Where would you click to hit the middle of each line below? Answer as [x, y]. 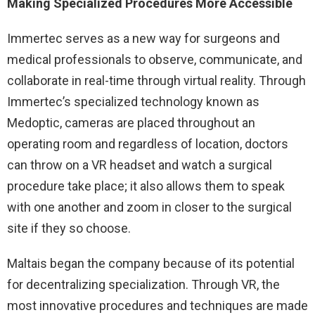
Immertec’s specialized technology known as [133, 102]
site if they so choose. [69, 229]
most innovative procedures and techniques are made [157, 306]
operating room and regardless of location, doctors [148, 144]
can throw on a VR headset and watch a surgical [140, 165]
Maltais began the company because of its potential [151, 264]
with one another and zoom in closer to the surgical [149, 207]
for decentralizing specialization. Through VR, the [143, 285]
